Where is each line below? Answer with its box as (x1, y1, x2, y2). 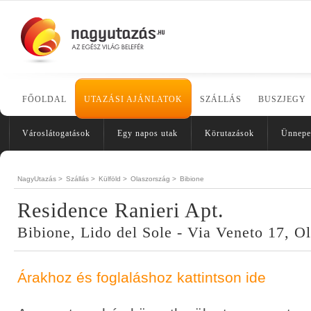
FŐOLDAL (22, 94, 67, 104)
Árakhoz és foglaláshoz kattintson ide (17, 269, 266, 285)
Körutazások (205, 128, 254, 138)
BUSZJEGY (258, 94, 306, 104)
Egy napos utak (117, 128, 178, 138)
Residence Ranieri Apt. (17, 199, 224, 221)
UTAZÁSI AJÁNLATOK (84, 94, 183, 104)
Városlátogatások (22, 128, 90, 138)
